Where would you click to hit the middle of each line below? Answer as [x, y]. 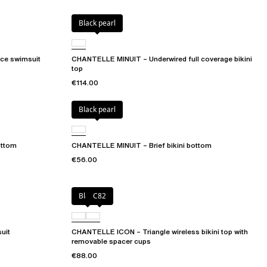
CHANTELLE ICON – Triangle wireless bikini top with [160, 232]
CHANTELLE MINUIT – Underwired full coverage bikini [162, 59]
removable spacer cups [111, 241]
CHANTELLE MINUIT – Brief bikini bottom [142, 145]
